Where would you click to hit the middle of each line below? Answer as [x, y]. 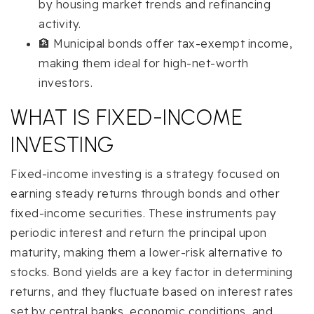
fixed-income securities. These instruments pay [143, 213]
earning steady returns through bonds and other [145, 193]
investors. [66, 82]
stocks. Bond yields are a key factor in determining [152, 272]
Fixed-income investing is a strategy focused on [145, 173]
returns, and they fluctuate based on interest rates [152, 291]
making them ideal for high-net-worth [143, 63]
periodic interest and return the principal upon [139, 232]
